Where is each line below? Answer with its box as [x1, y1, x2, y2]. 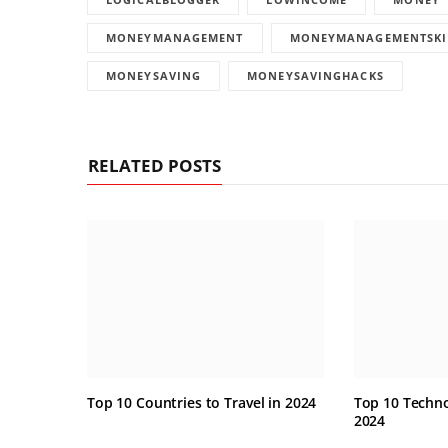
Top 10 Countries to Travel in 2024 [87, 393, 317, 413]
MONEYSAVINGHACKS [247, 68, 384, 84]
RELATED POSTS [88, 154, 221, 178]
